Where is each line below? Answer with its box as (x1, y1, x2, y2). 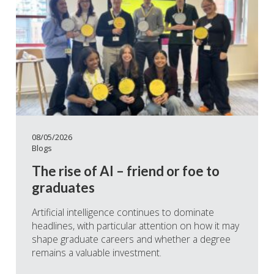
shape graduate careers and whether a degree (32, 232, 231, 246)
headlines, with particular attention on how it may (32, 219, 239, 233)
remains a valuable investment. (32, 246, 161, 260)
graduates (32, 179, 95, 196)
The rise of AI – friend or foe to (32, 163, 220, 180)
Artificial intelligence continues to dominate (32, 206, 214, 220)
